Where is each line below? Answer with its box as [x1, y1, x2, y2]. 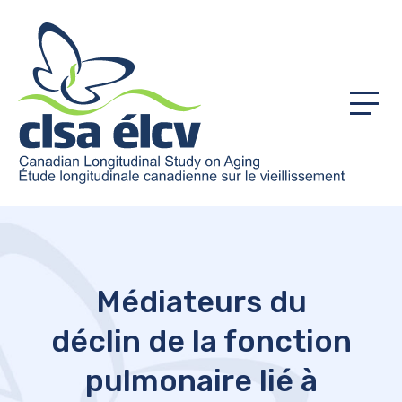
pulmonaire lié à [84, 363, 318, 400]
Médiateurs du [95, 284, 307, 321]
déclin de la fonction [50, 323, 352, 361]
